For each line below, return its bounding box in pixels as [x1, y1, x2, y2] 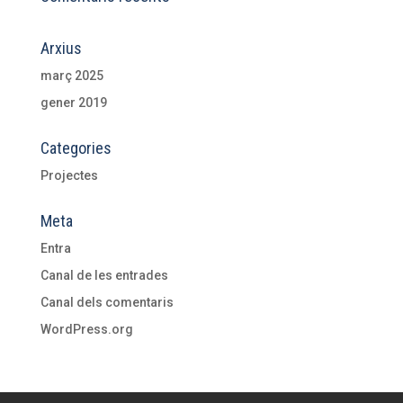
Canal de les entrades [40, 267, 168, 282]
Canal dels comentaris [40, 294, 174, 309]
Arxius [40, 38, 82, 58]
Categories [40, 138, 112, 157]
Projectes [40, 167, 98, 183]
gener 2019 [40, 94, 107, 110]
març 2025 [40, 67, 103, 83]
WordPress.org [40, 321, 133, 336]
